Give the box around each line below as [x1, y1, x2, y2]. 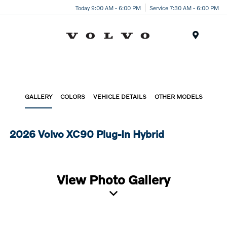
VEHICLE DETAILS [93, 93, 146, 100]
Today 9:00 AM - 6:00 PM [75, 4, 141, 11]
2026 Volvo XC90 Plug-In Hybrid [10, 128, 165, 140]
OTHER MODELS [154, 93, 203, 100]
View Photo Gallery [57, 172, 170, 187]
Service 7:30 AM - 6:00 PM [149, 4, 219, 11]
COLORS [60, 93, 85, 100]
